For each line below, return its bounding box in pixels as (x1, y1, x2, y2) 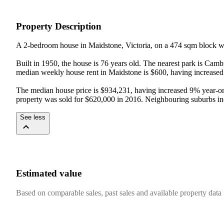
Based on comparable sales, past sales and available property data (16, 188, 221, 197)
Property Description (16, 20, 101, 31)
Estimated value (16, 168, 81, 179)
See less (20, 113, 45, 121)
